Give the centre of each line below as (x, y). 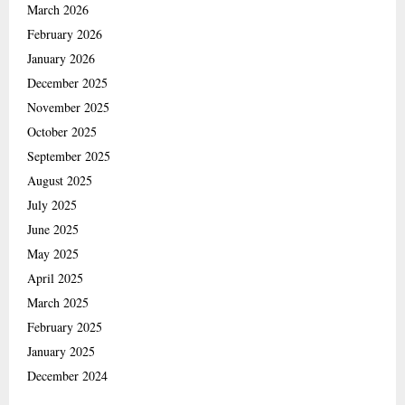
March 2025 (58, 302)
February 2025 (65, 326)
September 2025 (69, 155)
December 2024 (67, 375)
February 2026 (65, 33)
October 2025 (62, 131)
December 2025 (67, 82)
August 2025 (60, 180)
